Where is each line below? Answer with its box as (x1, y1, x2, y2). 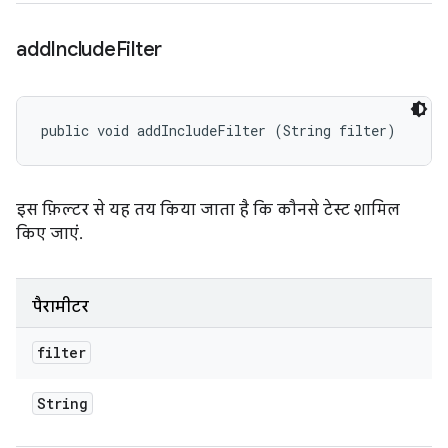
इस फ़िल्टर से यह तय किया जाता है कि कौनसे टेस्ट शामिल (16, 200, 400, 220)
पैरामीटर (32, 297, 89, 317)
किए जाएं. (16, 224, 79, 244)
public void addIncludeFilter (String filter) (41, 121, 396, 140)
